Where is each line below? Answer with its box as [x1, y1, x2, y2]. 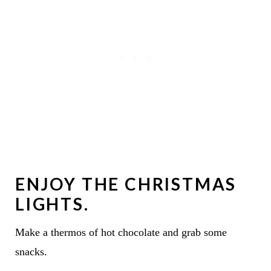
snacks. [15, 246, 47, 258]
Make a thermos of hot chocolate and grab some [15, 226, 227, 239]
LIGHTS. [15, 194, 94, 215]
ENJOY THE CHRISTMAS [15, 174, 237, 195]
